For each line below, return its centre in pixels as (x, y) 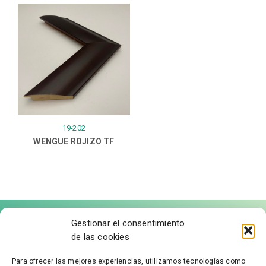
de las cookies (100, 237)
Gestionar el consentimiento (128, 223)
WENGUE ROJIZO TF (74, 141)
